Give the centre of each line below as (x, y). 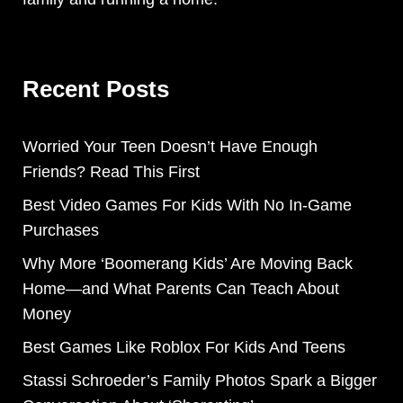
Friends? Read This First (111, 172)
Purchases (61, 231)
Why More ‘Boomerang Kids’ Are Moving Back (188, 264)
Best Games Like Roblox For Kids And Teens (184, 348)
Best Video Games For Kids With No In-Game (187, 206)
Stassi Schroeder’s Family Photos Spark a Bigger (200, 381)
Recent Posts (96, 90)
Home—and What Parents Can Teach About (181, 289)
